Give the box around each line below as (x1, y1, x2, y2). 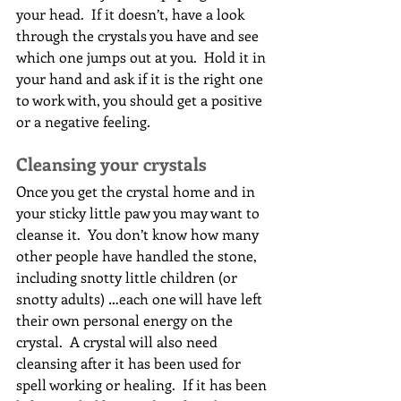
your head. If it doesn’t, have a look (16, 4, 248, 24)
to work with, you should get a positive (16, 90, 266, 110)
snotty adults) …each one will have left (16, 289, 266, 309)
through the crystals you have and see (16, 26, 262, 46)
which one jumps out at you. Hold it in (16, 47, 269, 67)
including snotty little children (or (16, 268, 241, 287)
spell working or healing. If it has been (16, 375, 270, 395)
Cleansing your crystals (16, 151, 207, 176)
